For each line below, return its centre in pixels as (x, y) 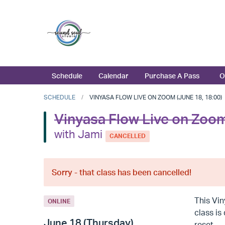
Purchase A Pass (172, 76)
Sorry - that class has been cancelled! (122, 172)
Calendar (114, 76)
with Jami (78, 134)
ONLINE (59, 201)
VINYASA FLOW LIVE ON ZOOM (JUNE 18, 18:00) (156, 97)
